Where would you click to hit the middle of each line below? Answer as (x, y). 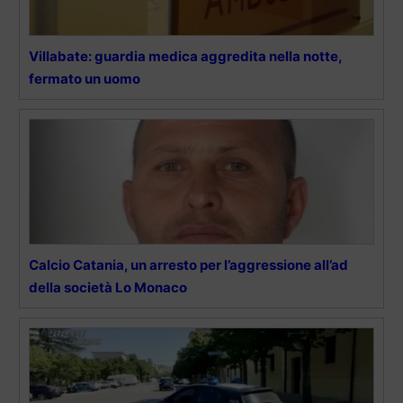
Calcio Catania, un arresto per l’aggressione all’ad (188, 264)
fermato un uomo (85, 78)
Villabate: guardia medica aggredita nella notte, (185, 56)
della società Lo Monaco (108, 287)
